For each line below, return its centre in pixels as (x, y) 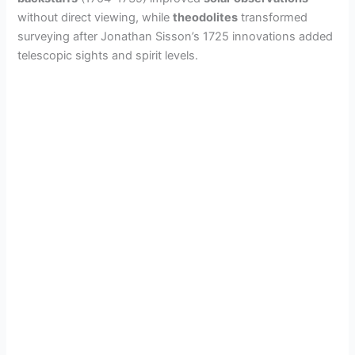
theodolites (206, 18)
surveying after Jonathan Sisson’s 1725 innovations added (176, 37)
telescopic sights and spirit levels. (108, 56)
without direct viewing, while (95, 18)
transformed (273, 18)
